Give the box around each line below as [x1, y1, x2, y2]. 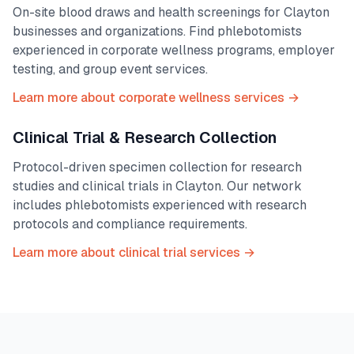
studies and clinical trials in [13, 178, 175, 194]
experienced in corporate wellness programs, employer [13, 42, 335, 58]
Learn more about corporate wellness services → [13, 89, 299, 106]
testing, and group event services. [13, 61, 208, 77]
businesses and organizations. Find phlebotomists [13, 23, 302, 40]
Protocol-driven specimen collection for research [13, 159, 302, 175]
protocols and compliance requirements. [13, 216, 247, 232]
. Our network [221, 178, 302, 194]
